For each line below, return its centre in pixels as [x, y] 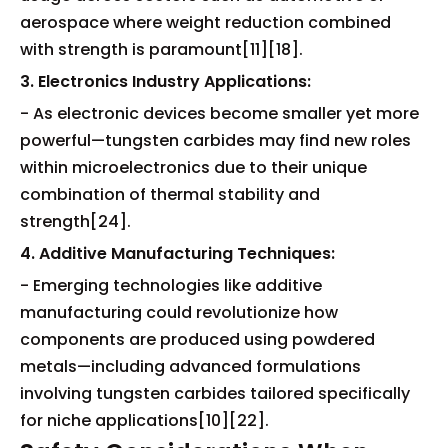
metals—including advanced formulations [190, 366]
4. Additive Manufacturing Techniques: [177, 253]
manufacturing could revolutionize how [179, 312]
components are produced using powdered [197, 339]
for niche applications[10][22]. [144, 420]
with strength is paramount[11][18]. [161, 49]
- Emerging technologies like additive [171, 285]
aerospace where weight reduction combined [205, 22]
